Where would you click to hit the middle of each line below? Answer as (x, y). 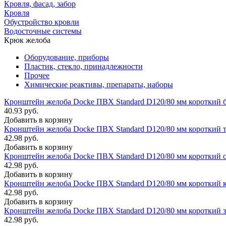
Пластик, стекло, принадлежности (83, 66)
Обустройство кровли (42, 22)
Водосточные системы (43, 31)
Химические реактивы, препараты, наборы (99, 84)
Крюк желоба (27, 40)
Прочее (37, 75)
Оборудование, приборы (67, 57)
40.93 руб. (21, 110)
